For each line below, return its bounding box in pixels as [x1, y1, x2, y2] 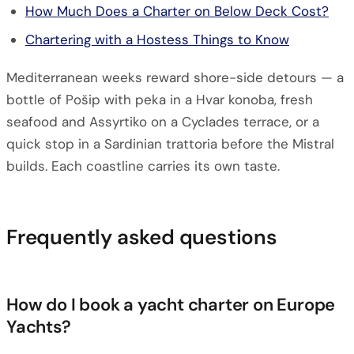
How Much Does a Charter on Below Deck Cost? [25, 2, 329, 20]
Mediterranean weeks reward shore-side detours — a [6, 69, 344, 86]
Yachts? [6, 315, 71, 338]
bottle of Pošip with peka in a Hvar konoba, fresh [6, 91, 313, 108]
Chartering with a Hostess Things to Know [25, 31, 289, 48]
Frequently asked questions [6, 224, 277, 250]
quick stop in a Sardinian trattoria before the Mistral [6, 135, 334, 153]
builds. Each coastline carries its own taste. [6, 157, 280, 175]
